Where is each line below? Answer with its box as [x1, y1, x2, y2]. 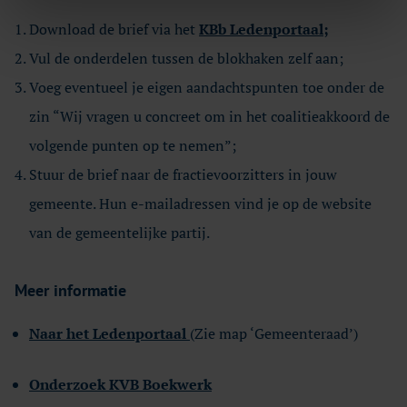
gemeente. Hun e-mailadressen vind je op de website [29, 194, 372, 213]
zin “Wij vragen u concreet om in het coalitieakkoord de [29, 106, 390, 126]
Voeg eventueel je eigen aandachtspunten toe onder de [29, 77, 384, 97]
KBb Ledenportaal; [199, 19, 329, 39]
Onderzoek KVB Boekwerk [29, 374, 212, 394]
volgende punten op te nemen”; [29, 135, 236, 155]
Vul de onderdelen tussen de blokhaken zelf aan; [29, 48, 343, 68]
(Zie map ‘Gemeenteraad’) [190, 323, 358, 343]
